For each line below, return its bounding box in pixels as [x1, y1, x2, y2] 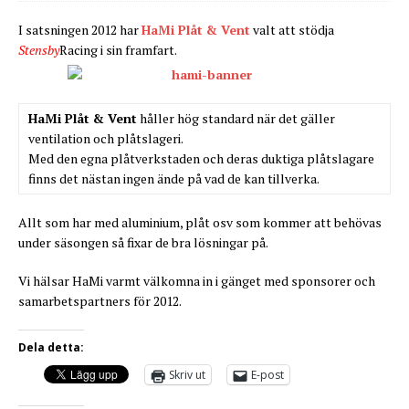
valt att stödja [250, 21, 334, 39]
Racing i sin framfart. [59, 41, 177, 59]
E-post [251, 367, 284, 383]
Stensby [18, 41, 59, 59]
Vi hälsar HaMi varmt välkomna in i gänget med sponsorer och [18, 272, 375, 290]
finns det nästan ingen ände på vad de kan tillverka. [28, 170, 320, 188]
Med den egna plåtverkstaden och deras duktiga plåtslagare [28, 150, 374, 168]
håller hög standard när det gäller [137, 110, 335, 128]
